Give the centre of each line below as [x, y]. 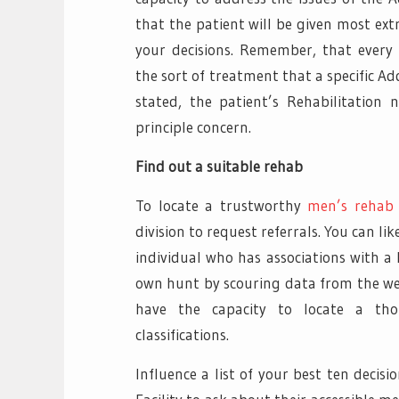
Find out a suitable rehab [219, 166]
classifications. [182, 334]
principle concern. [193, 126]
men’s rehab [350, 205]
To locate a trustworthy [222, 205]
